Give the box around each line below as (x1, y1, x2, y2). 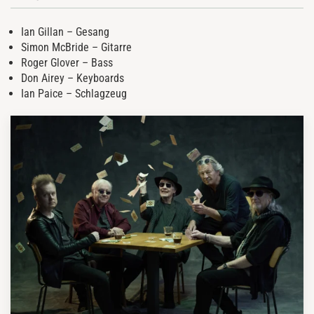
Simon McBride (21, 40, 89, 54)
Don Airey (21, 71, 64, 85)
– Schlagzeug (63, 86, 127, 100)
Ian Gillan (21, 25, 64, 39)
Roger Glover (21, 55, 79, 69)
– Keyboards (64, 71, 124, 85)
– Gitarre (89, 40, 132, 54)
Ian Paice (21, 86, 63, 100)
